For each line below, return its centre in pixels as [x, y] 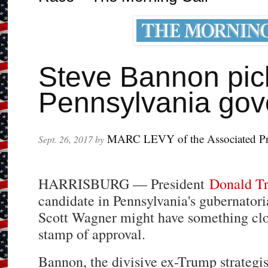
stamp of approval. [92, 234]
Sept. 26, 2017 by [71, 139]
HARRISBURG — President [124, 184]
